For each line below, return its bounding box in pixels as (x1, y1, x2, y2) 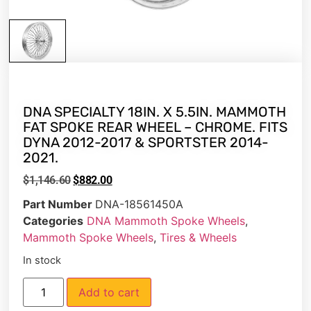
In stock (23, 253, 62, 267)
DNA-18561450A (95, 196, 184, 211)
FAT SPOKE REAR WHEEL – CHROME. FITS (23, 118, 288, 135)
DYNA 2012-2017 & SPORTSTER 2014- (23, 133, 269, 151)
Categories (23, 213, 84, 228)
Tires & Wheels (160, 230, 237, 244)
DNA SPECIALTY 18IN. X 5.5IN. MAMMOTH (23, 103, 287, 120)
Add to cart (78, 285, 140, 300)
